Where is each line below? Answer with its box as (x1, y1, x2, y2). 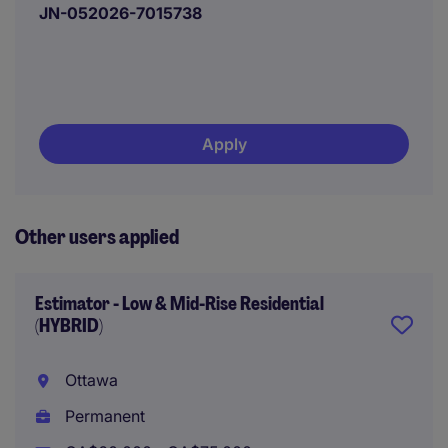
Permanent (60, 406, 145, 426)
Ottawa (60, 370, 118, 390)
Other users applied (15, 224, 179, 250)
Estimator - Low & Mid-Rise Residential (35, 292, 324, 316)
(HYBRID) (35, 314, 103, 338)
